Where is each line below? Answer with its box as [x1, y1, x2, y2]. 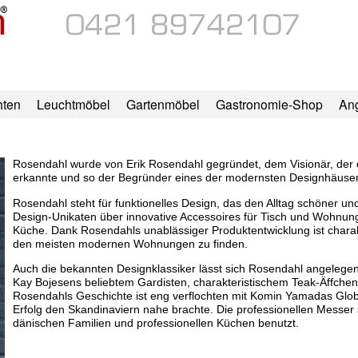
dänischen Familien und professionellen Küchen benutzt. [12, 316, 299, 330]
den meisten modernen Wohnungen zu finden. [12, 237, 248, 250]
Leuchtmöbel [36, 95, 110, 113]
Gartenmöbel [125, 95, 200, 113]
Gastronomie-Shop [215, 95, 323, 113]
